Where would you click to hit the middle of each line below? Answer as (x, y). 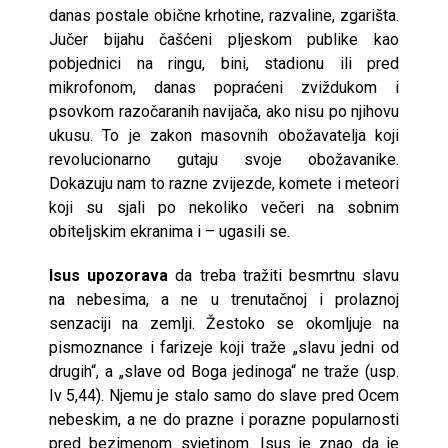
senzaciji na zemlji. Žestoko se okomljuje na (224, 323)
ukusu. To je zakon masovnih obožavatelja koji (224, 135)
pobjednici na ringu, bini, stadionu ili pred (224, 63)
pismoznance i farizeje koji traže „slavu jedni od (224, 347)
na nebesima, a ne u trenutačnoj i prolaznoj (224, 299)
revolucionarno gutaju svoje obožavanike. (224, 159)
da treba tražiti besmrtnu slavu (284, 275)
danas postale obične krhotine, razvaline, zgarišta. (224, 15)
